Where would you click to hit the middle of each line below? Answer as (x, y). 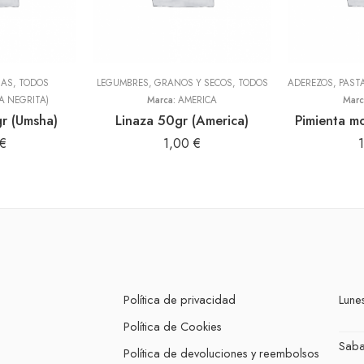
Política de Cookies (173, 326)
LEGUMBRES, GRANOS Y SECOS (164, 83)
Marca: (162, 100)
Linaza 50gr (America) (182, 120)
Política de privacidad (180, 299)
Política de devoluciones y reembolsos (221, 353)
